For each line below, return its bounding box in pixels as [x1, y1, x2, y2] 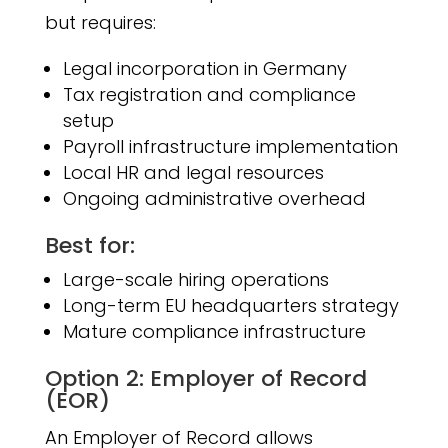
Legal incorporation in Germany [62, 56, 347, 82]
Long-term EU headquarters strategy [62, 293, 399, 319]
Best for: [44, 230, 135, 262]
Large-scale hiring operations [62, 267, 329, 293]
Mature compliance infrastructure [62, 319, 366, 345]
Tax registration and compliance [62, 82, 356, 108]
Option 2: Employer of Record [44, 363, 367, 395]
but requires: [44, 10, 156, 36]
